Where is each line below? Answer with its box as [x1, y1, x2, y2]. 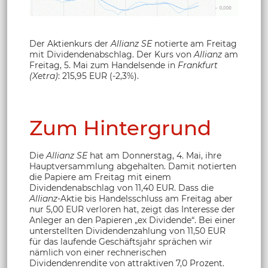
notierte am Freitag [152, 38, 237, 49]
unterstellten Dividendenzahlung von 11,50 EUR [29, 225, 226, 236]
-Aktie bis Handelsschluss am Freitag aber [57, 193, 233, 204]
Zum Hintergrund [29, 115, 211, 141]
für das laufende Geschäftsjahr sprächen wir [29, 236, 212, 247]
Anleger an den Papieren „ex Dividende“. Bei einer [29, 214, 236, 226]
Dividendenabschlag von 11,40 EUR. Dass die [29, 182, 214, 193]
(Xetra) [29, 70, 58, 81]
